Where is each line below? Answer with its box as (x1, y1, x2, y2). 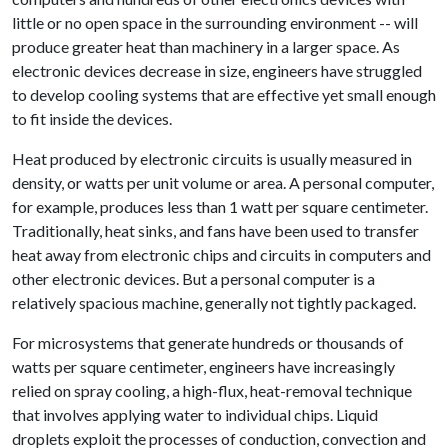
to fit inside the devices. (12, 109, 175, 128)
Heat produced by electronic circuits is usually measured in (12, 149, 412, 168)
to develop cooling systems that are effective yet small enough (12, 85, 436, 104)
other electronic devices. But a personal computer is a (12, 269, 375, 288)
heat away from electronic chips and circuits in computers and (12, 245, 431, 264)
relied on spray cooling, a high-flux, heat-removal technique (12, 381, 412, 400)
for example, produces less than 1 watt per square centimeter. (12, 197, 428, 216)
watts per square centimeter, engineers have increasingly (12, 357, 395, 376)
